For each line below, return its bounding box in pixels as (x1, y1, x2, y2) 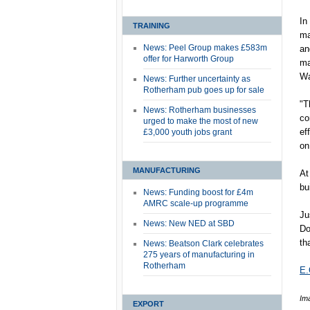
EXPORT (133, 300, 164, 308)
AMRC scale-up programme (143, 199, 248, 208)
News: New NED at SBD (143, 219, 235, 228)
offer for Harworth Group (143, 54, 234, 64)
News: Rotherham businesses (143, 105, 256, 115)
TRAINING (133, 21, 170, 30)
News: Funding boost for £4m (143, 188, 253, 197)
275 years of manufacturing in (143, 250, 255, 259)
